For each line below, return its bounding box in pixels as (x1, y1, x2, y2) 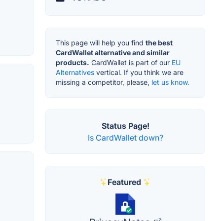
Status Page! (101, 120, 149, 131)
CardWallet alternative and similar (56, 48, 170, 57)
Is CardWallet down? (87, 132, 163, 143)
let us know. (151, 77, 189, 86)
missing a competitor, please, (56, 77, 151, 86)
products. (56, 58, 89, 67)
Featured (108, 177, 141, 187)
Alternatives (56, 68, 94, 76)
